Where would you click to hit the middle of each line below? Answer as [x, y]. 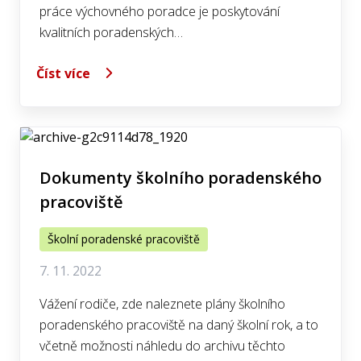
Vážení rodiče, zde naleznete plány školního [162, 304]
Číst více [63, 73]
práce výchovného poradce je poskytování [160, 11]
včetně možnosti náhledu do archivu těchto [162, 346]
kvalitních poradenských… [111, 32]
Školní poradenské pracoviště [124, 239]
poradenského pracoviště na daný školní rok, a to [179, 325]
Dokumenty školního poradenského [180, 178]
